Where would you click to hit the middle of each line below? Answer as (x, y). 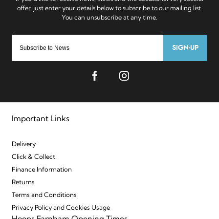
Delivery (24, 145)
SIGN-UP (185, 48)
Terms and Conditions (44, 196)
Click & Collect (33, 157)
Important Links (41, 120)
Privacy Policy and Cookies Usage (61, 208)
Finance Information (42, 170)
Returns (23, 183)
